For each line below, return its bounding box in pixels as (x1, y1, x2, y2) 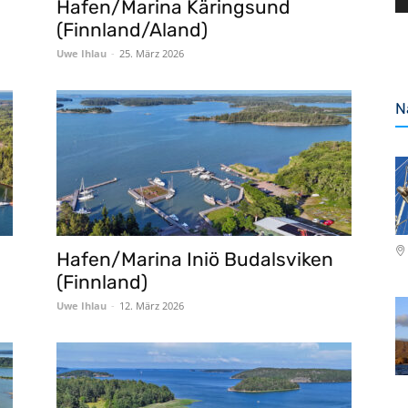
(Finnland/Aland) (56, 18, 208, 41)
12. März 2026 (119, 299, 184, 312)
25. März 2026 (119, 46, 184, 60)
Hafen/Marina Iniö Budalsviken (56, 248, 333, 270)
